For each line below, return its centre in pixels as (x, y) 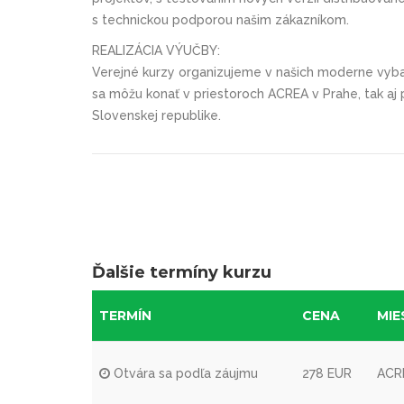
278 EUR (327, 373)
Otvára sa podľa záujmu (184, 373)
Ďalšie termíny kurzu (182, 272)
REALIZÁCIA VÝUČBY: (156, 50)
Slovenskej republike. (156, 115)
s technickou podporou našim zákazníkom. (222, 19)
